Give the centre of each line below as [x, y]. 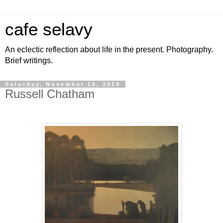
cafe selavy [49, 29]
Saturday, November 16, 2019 [63, 84]
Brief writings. [29, 60]
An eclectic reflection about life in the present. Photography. [109, 50]
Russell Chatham [50, 94]
